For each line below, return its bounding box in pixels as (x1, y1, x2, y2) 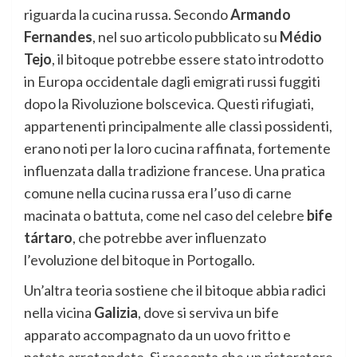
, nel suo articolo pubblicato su (92, 28, 280, 46)
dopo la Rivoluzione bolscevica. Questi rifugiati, (24, 95, 314, 113)
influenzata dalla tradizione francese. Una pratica (24, 162, 325, 180)
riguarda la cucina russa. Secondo (24, 6, 230, 24)
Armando (230, 6, 291, 24)
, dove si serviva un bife (138, 304, 279, 322)
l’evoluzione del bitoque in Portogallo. (24, 251, 255, 269)
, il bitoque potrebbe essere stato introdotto (52, 50, 324, 69)
